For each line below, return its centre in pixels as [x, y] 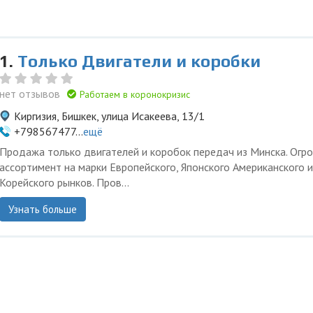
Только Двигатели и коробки [139, 61]
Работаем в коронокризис [133, 94]
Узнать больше [43, 209]
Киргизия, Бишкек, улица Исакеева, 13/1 [109, 116]
